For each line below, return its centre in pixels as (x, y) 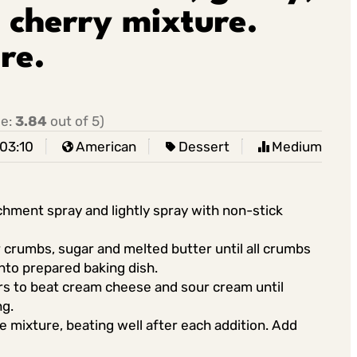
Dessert (204, 146)
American (106, 146)
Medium (296, 146)
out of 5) (75, 122)
